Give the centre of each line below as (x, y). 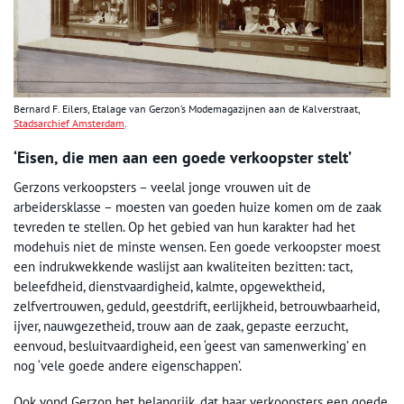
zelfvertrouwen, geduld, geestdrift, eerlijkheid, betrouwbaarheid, (196, 306)
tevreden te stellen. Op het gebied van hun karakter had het (184, 226)
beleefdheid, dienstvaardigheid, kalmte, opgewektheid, (169, 286)
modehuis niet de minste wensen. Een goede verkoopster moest (197, 246)
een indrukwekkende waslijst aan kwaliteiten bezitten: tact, (183, 266)
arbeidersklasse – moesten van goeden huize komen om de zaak (197, 207)
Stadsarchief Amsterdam (69, 123)
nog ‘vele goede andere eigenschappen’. (128, 365)
